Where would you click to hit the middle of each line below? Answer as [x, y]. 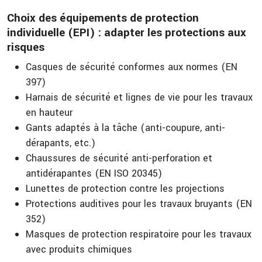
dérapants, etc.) [61, 143]
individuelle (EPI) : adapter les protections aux [127, 33]
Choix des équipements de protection [103, 18]
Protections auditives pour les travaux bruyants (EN [139, 204]
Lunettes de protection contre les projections [125, 189]
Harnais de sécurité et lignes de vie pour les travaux [139, 97]
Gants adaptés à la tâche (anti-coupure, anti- [125, 128]
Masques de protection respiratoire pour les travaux [139, 234]
